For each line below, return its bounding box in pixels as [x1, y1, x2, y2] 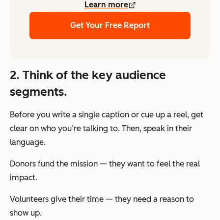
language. [10, 137, 46, 147]
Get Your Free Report [70, 20, 150, 30]
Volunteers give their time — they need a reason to [10, 194, 194, 204]
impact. [10, 172, 37, 182]
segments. [10, 84, 67, 99]
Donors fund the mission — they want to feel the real [10, 159, 200, 168]
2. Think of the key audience [10, 67, 166, 82]
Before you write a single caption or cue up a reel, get [10, 110, 203, 119]
